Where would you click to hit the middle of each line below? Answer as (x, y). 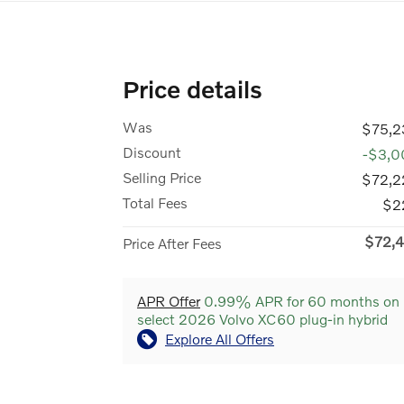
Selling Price (162, 177)
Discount (152, 151)
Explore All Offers (220, 338)
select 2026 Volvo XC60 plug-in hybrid (262, 318)
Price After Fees (172, 243)
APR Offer (169, 300)
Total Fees (155, 202)
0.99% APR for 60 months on (300, 300)
